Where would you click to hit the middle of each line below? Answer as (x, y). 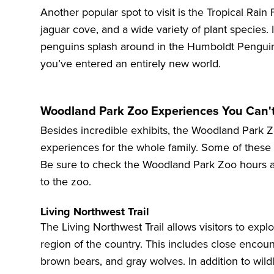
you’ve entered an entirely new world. (131, 64)
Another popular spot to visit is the (124, 13)
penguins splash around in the (114, 47)
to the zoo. (66, 182)
